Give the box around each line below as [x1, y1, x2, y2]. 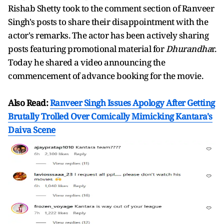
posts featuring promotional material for [8, 43, 166, 55]
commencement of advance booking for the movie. [8, 70, 203, 82]
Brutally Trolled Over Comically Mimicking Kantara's [8, 110, 212, 122]
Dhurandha [165, 43, 211, 55]
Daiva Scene [8, 124, 55, 136]
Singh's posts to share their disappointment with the [8, 16, 208, 28]
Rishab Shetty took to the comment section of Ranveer [8, 2, 214, 14]
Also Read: [8, 97, 50, 109]
